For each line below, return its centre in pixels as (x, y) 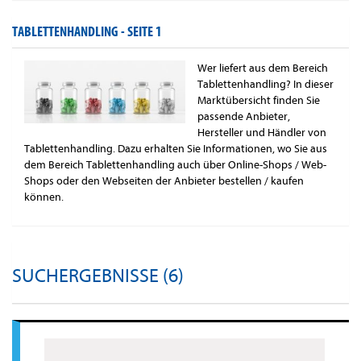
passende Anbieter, (244, 117)
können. (44, 197)
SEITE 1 (145, 32)
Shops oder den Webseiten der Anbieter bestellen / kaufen (164, 181)
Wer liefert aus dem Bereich (263, 68)
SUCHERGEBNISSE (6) (98, 276)
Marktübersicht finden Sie (259, 101)
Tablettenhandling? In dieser (266, 85)
